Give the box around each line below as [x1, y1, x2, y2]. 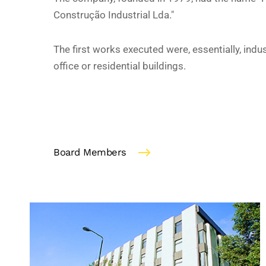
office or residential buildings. [53, 61, 186, 72]
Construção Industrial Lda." [53, 9, 174, 21]
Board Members [53, 146, 126, 158]
